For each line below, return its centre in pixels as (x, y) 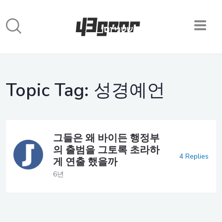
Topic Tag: (50, 90)
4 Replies (194, 156)
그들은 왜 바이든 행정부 (106, 138)
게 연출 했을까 (85, 162)
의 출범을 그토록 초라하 (106, 150)
